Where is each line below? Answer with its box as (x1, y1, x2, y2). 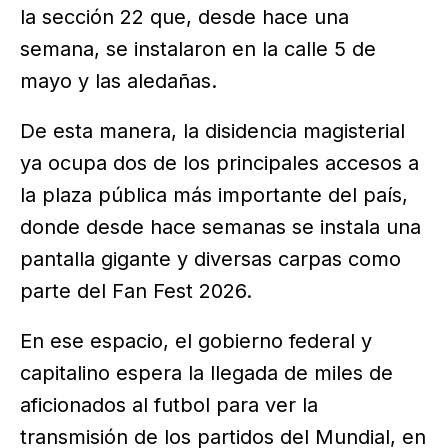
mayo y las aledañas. (20, 69, 217, 94)
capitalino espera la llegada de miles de (20, 361, 393, 386)
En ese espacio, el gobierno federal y (20, 329, 372, 354)
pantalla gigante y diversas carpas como (20, 247, 401, 272)
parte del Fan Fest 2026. (20, 279, 252, 304)
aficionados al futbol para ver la (20, 393, 318, 418)
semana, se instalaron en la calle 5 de (20, 37, 376, 62)
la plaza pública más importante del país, (20, 183, 408, 208)
